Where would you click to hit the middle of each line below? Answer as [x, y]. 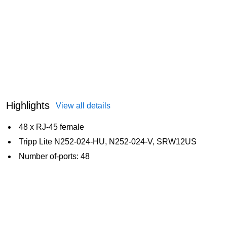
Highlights [28, 105]
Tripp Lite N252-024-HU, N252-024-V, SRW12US [108, 141]
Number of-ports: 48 [54, 156]
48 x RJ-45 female [51, 127]
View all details [83, 105]
